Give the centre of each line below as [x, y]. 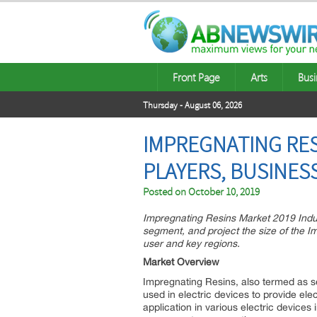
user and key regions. [191, 243]
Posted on [166, 192]
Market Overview [181, 262]
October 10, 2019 [224, 192]
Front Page [196, 77]
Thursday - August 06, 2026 [192, 105]
